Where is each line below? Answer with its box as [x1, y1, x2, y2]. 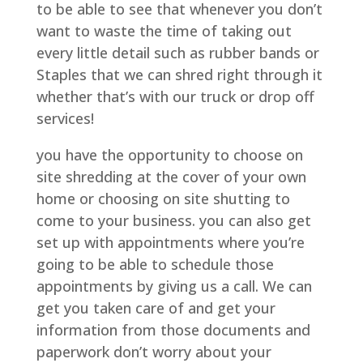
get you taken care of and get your [36, 298, 275, 318]
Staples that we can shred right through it [36, 65, 322, 85]
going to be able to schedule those [36, 254, 274, 275]
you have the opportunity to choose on [36, 145, 303, 165]
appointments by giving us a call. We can [36, 276, 312, 297]
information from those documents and [36, 320, 310, 340]
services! [36, 109, 94, 129]
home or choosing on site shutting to [36, 189, 290, 209]
